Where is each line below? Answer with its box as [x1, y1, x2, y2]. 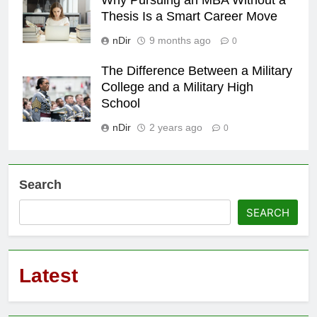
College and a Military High [101, 79, 253, 94]
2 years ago [149, 121, 202, 133]
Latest [19, 264, 78, 287]
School [101, 96, 140, 110]
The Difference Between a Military [101, 63, 292, 78]
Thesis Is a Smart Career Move [101, 8, 277, 23]
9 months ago [149, 34, 211, 46]
